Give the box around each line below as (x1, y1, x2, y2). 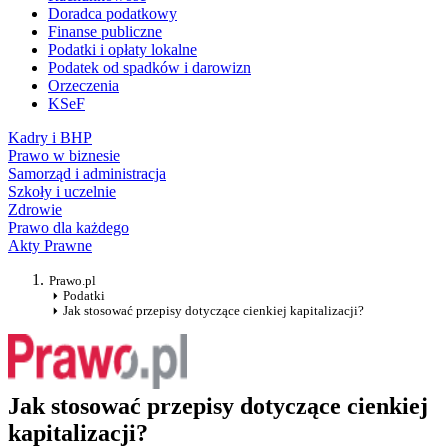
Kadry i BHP (8, 129, 92, 147)
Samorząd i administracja (8, 165, 166, 183)
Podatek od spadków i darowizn (48, 59, 251, 77)
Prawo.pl (49, 273, 96, 289)
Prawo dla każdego (8, 219, 129, 237)
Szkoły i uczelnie (8, 183, 116, 201)
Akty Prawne (8, 237, 92, 255)
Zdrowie (8, 201, 62, 219)
